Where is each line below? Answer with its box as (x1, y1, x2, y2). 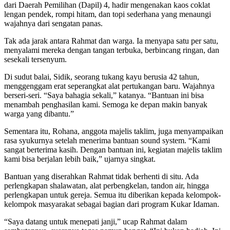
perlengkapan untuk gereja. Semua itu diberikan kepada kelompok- (4, 190, 221, 199)
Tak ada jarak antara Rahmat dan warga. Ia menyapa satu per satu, (4, 36, 218, 45)
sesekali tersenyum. (4, 54, 67, 64)
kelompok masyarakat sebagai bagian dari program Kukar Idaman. (4, 199, 219, 208)
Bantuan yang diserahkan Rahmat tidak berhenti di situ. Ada (4, 171, 199, 181)
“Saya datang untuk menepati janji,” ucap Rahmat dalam (4, 217, 187, 226)
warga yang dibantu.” (4, 109, 74, 118)
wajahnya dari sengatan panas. (4, 18, 103, 28)
